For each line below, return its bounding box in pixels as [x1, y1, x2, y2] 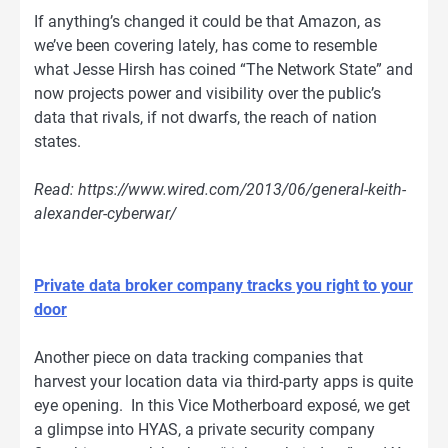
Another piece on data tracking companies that [34, 347, 363, 367]
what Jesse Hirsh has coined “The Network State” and [34, 59, 413, 79]
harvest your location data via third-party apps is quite [34, 371, 413, 391]
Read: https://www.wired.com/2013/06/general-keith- [34, 179, 406, 199]
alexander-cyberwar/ [34, 203, 176, 223]
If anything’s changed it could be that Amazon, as [34, 11, 381, 31]
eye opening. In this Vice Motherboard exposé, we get [34, 395, 410, 415]
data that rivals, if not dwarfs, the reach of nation [34, 107, 377, 127]
